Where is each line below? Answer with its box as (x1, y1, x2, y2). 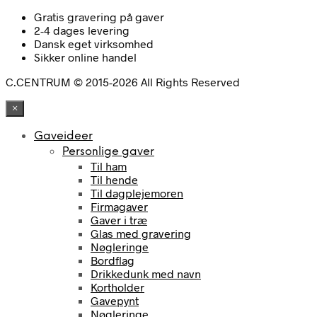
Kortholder (91, 280, 144, 294)
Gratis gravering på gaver (34, 10, 164, 24)
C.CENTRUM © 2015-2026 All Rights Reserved (6, 75, 240, 89)
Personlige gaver (62, 146, 154, 158)
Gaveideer (34, 130, 93, 143)
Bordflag (91, 253, 134, 267)
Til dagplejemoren (91, 186, 183, 200)
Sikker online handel (34, 50, 137, 64)
